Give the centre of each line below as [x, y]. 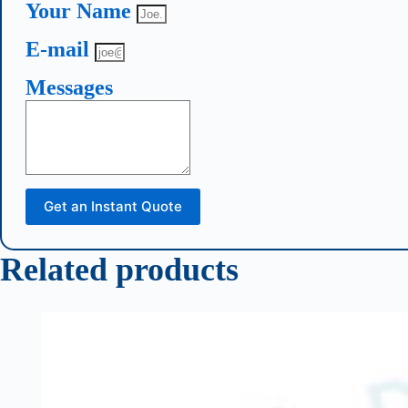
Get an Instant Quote [113, 207]
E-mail [60, 49]
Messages [69, 87]
